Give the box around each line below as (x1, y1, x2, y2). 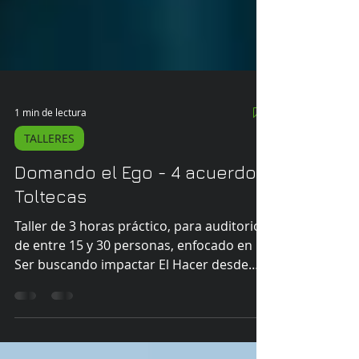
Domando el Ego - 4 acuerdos (14, 234, 266, 255)
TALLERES (24, 203, 75, 218)
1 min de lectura (14, 178, 87, 191)
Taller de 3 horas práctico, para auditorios (14, 289, 268, 307)
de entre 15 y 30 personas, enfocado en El (14, 309, 266, 326)
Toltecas (14, 258, 87, 279)
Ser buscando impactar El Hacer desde (14, 328, 248, 345)
